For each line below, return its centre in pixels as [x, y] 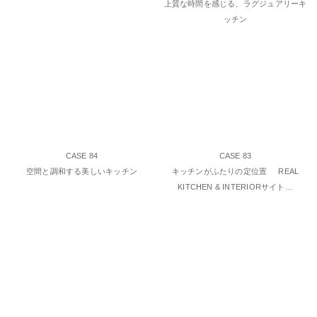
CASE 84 [82, 156]
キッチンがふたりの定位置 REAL [235, 172]
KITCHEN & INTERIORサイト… [235, 187]
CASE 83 [235, 156]
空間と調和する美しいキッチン [82, 172]
